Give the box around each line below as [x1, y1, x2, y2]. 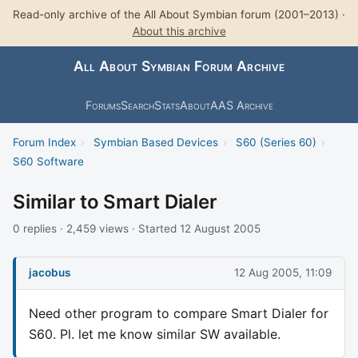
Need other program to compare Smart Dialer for [29, 304, 328, 321]
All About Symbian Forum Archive [73, 58, 285, 75]
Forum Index [13, 135, 76, 149]
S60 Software [13, 154, 84, 168]
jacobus [29, 266, 70, 280]
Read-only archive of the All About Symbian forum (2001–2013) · [13, 8, 345, 21]
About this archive [132, 25, 226, 38]
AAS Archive [209, 97, 273, 112]
